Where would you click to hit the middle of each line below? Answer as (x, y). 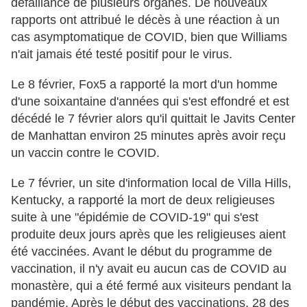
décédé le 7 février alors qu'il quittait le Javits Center (153, 119)
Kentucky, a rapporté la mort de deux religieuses (143, 200)
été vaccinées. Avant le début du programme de (142, 252)
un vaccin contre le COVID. (85, 153)
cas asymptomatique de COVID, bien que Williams (149, 37)
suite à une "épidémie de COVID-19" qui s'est (135, 218)
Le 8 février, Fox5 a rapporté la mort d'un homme (144, 85)
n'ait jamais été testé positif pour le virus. (122, 54)
